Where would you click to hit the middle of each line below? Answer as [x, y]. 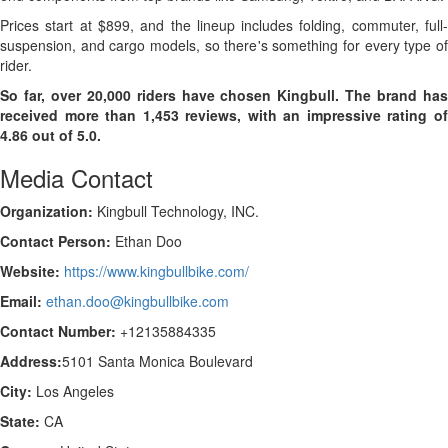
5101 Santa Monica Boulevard [157, 361]
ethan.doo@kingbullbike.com [137, 301]
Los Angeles [73, 391]
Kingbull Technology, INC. [176, 211]
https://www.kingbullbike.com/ [156, 271]
